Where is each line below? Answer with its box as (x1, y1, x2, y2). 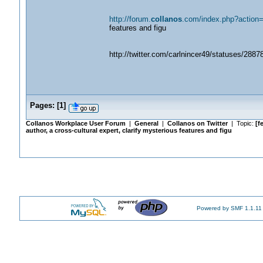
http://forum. (109, 15, 151, 23)
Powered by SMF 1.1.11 (197, 205, 262, 211)
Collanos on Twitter (167, 120, 228, 127)
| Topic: (227, 120, 255, 127)
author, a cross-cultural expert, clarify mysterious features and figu (25, 127, 232, 134)
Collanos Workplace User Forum (25, 120, 126, 127)
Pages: (29, 101, 55, 110)
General (134, 120, 159, 127)
